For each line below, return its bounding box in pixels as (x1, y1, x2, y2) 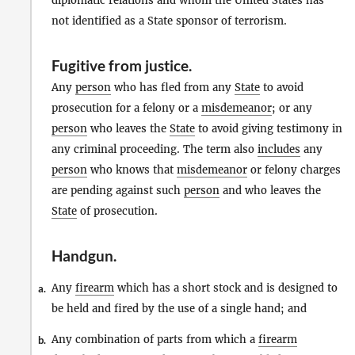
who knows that (87, 162, 177, 177)
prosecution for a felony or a (52, 101, 201, 115)
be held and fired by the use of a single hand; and (52, 301, 307, 315)
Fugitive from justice (52, 55, 189, 74)
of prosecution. (77, 204, 158, 218)
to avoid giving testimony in (195, 121, 342, 136)
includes (258, 142, 300, 156)
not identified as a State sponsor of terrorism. (52, 13, 287, 28)
